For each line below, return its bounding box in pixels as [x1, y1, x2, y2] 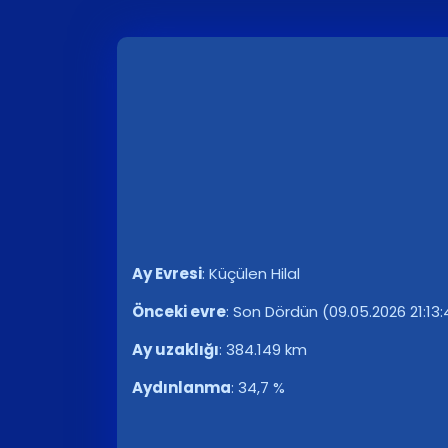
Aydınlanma [132, 377, 231, 398]
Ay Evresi [132, 263, 202, 284]
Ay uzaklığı [132, 339, 219, 360]
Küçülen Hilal [209, 263, 300, 284]
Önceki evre [132, 301, 226, 322]
